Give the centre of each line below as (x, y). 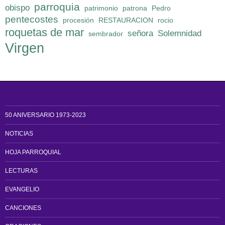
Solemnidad (180, 34)
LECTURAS (21, 171)
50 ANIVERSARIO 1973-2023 (45, 115)
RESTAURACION (126, 20)
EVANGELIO (22, 190)
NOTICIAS (19, 134)
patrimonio (101, 8)
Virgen (25, 48)
